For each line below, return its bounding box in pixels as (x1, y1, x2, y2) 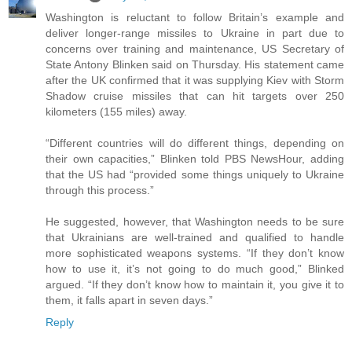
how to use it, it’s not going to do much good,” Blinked (46, 262, 344, 276)
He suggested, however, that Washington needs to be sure (46, 215, 344, 229)
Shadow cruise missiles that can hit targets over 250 (46, 90, 344, 103)
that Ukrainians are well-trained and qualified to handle (46, 231, 344, 244)
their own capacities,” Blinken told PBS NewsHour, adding (46, 152, 344, 166)
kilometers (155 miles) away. (46, 105, 187, 119)
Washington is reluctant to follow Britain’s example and (46, 11, 344, 24)
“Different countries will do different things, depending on (46, 137, 344, 150)
